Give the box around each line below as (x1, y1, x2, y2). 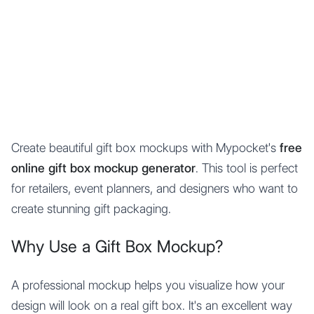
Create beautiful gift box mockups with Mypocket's (11, 140, 280, 155)
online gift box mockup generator (11, 161, 196, 175)
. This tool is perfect (196, 161, 298, 175)
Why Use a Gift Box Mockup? (11, 236, 223, 257)
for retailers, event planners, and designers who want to (11, 181, 298, 196)
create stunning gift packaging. (11, 201, 171, 216)
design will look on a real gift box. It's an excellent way (11, 298, 292, 313)
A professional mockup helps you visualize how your (11, 278, 285, 292)
